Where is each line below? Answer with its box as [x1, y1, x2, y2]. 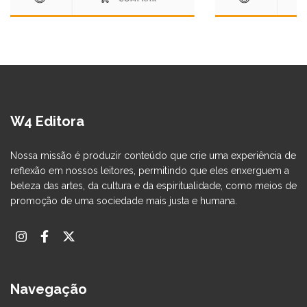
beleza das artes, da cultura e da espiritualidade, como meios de [10, 180, 297, 191]
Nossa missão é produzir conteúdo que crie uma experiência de [10, 149, 296, 161]
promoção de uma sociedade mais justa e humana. [10, 195, 237, 206]
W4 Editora [10, 112, 84, 130]
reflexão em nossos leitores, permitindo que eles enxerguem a [10, 164, 289, 176]
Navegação [10, 281, 87, 298]
